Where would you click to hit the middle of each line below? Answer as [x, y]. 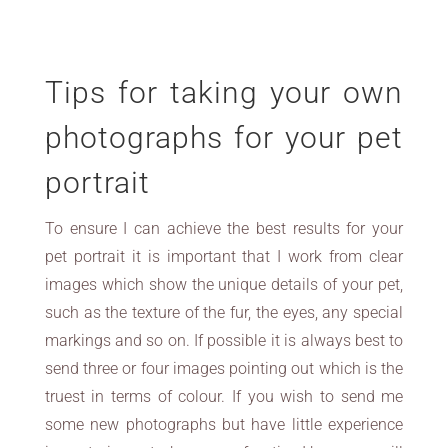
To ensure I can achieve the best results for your [224, 228]
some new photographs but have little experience [224, 424]
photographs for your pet [224, 137]
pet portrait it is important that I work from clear [224, 256]
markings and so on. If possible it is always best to [224, 340]
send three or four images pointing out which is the [224, 368]
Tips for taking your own [224, 92]
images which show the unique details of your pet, [224, 284]
